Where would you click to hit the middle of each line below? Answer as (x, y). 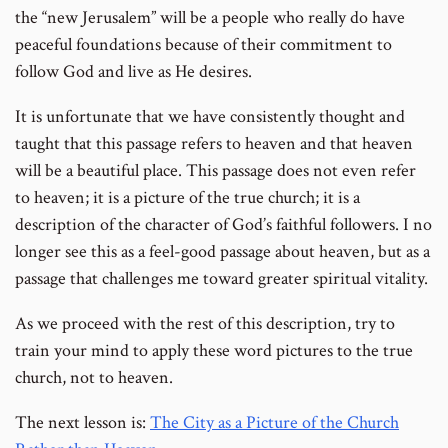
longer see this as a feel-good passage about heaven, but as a (222, 251)
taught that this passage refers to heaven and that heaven (214, 143)
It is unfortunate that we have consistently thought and (210, 116)
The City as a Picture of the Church (274, 422)
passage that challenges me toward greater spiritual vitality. (221, 278)
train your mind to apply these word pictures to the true (214, 350)
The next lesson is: (82, 422)
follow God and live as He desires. (133, 71)
